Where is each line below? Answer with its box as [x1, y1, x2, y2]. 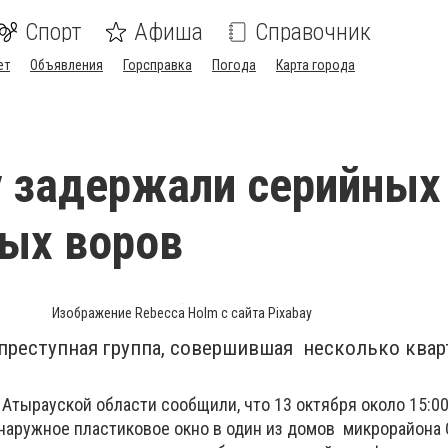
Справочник [255, 18, 371, 46]
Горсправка [123, 57, 192, 73]
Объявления [30, 57, 103, 73]
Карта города [276, 57, 355, 73]
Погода [212, 57, 256, 73]
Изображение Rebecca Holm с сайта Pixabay [52, 305, 312, 321]
